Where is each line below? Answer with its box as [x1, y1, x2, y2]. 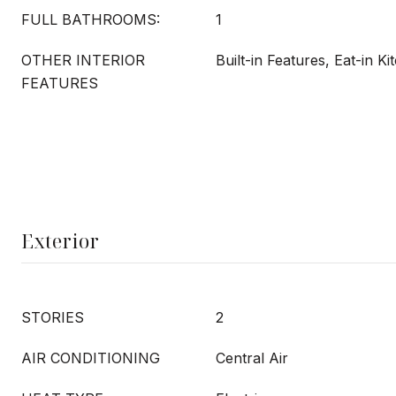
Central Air [216, 349, 288, 367]
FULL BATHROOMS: [21, 11, 160, 28]
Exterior [21, 227, 99, 254]
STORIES [21, 308, 84, 326]
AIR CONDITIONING [21, 349, 160, 367]
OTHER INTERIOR [21, 51, 145, 69]
